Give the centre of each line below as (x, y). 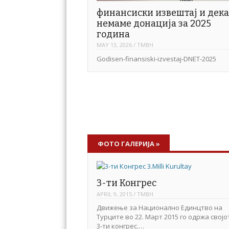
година (113, 34)
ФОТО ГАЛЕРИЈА (127, 143)
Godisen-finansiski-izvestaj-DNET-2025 (156, 59)
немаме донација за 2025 (154, 23)
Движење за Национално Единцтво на (159, 208)
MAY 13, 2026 (114, 45)
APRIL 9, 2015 (114, 194)
